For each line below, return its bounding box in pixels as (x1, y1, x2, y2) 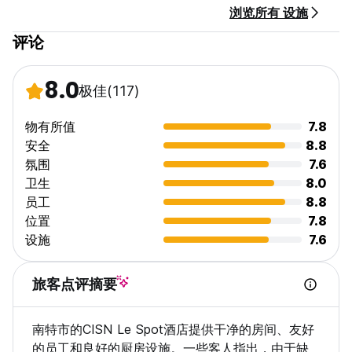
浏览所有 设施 (229, 5, 308, 21)
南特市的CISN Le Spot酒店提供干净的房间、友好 (32, 321, 314, 338)
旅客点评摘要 (32, 276, 117, 293)
